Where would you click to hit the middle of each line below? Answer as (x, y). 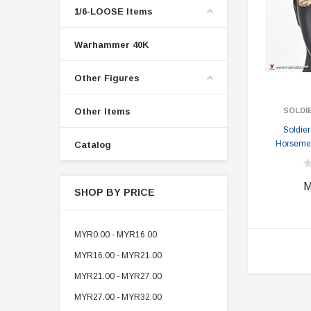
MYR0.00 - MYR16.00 (116, 235)
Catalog (93, 145)
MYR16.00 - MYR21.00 (118, 255)
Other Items (102, 111)
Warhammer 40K (112, 45)
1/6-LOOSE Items (114, 11)
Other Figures (107, 78)
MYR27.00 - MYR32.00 (118, 297)
